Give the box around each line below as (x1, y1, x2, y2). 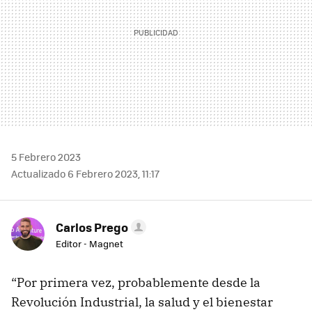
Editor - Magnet (56, 236, 123, 250)
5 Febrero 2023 (11, 149, 81, 164)
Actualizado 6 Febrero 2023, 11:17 (11, 166, 159, 180)
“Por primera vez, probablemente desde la (11, 274, 260, 290)
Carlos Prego (56, 218, 128, 235)
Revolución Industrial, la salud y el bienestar (11, 293, 273, 310)
